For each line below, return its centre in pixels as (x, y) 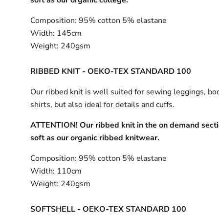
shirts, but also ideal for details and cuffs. (104, 104)
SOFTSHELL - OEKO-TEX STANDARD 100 (109, 209)
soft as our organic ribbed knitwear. (95, 138)
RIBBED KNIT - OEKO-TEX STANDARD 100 (111, 71)
